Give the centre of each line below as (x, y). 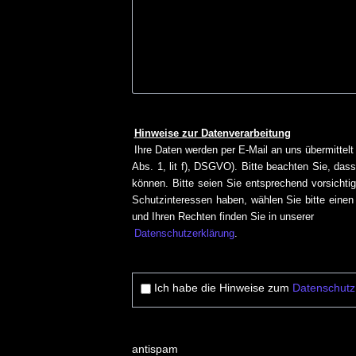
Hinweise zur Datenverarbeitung (212, 133)
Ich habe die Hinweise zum (223, 288)
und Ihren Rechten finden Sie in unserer (223, 216)
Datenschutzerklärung (184, 233)
